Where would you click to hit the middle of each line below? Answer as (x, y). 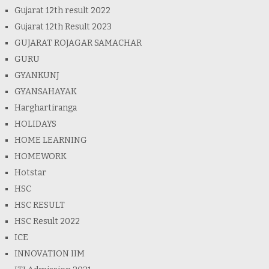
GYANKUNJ (37, 76)
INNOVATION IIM (49, 254)
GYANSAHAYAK (45, 92)
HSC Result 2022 (47, 222)
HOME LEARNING (50, 141)
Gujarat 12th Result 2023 (63, 27)
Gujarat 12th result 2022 (62, 11)
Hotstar (30, 173)
